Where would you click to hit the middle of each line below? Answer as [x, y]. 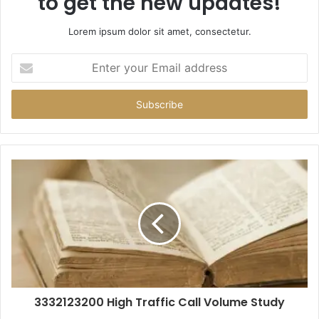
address [28, 105]
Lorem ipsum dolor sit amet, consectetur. [159, 32]
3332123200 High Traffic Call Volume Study [159, 303]
